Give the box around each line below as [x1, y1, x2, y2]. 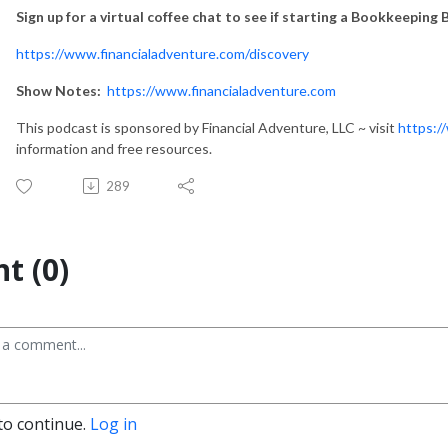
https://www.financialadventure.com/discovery [16, 44, 309, 62]
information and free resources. [16, 139, 212, 157]
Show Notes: [16, 81, 101, 99]
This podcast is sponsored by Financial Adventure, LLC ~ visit [16, 118, 398, 136]
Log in [90, 412, 137, 435]
